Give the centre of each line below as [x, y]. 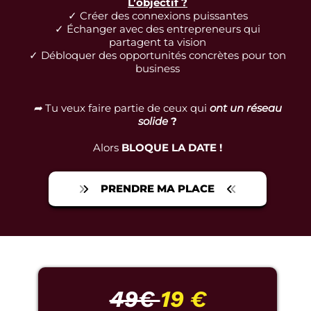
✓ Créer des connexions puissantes [158, 16]
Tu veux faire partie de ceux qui [125, 108]
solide [154, 121]
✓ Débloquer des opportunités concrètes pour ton [158, 56]
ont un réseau [246, 108]
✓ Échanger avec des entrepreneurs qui [158, 29]
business [158, 69]
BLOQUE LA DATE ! [172, 148]
